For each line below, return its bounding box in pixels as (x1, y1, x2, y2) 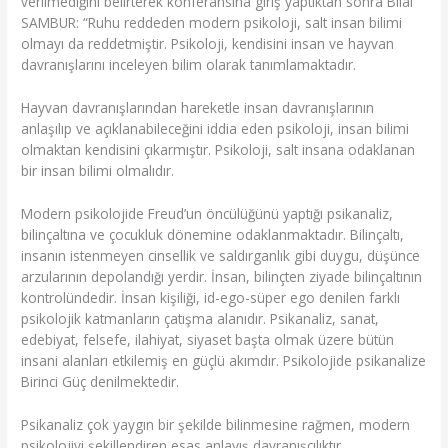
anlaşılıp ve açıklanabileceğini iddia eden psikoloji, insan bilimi (21, 118, 410, 138)
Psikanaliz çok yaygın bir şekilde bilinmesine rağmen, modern (21, 414, 411, 434)
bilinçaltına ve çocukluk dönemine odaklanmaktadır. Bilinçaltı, (21, 224, 405, 244)
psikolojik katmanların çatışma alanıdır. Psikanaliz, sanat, (21, 308, 380, 328)
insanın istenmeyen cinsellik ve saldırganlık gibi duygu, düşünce (21, 245, 421, 265)
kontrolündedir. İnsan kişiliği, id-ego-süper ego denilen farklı (21, 287, 401, 307)
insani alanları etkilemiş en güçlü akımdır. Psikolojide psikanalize (21, 350, 427, 370)
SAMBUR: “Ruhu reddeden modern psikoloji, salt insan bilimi (21, 12, 403, 32)
